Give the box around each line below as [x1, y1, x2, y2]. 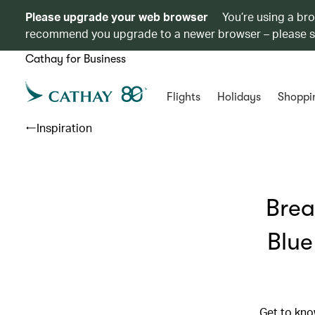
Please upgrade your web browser [25, 9, 208, 24]
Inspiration [37, 120, 92, 135]
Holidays [217, 91, 261, 103]
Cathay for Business [25, 53, 126, 65]
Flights [166, 91, 200, 103]
